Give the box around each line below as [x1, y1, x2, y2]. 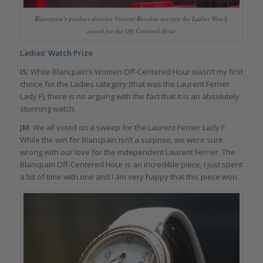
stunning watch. [19, 103, 76, 114]
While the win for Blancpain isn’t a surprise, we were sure [19, 134, 223, 146]
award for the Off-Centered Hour [87, 26, 176, 35]
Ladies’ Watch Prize [19, 47, 93, 58]
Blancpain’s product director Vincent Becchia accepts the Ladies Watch [35, 14, 228, 23]
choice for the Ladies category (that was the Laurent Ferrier [19, 79, 230, 89]
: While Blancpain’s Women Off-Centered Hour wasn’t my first [26, 66, 243, 77]
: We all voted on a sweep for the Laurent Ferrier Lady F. [29, 122, 227, 133]
